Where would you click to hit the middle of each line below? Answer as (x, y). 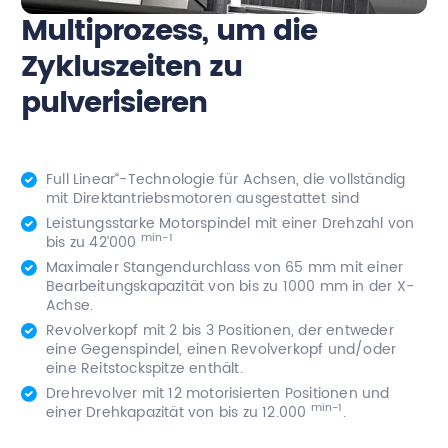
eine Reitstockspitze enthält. (144, 368)
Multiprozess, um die (169, 31)
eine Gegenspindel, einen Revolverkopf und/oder (221, 349)
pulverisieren (114, 103)
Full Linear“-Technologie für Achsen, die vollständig (226, 179)
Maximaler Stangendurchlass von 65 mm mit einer (225, 267)
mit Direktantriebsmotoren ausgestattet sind (203, 198)
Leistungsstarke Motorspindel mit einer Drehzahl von (230, 223)
